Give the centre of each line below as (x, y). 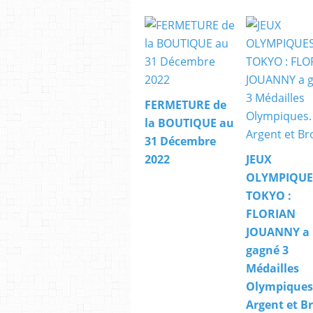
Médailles (272, 268)
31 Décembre (180, 141)
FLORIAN (271, 213)
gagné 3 (267, 250)
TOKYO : (269, 195)
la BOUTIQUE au (189, 123)
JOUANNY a (278, 232)
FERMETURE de (185, 104)
